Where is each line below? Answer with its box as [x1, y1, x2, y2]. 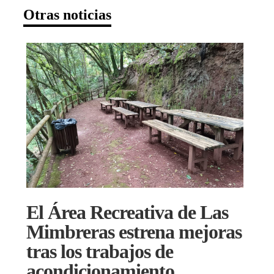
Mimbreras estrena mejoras [26, 221, 242, 243]
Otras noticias [23, 7, 111, 23]
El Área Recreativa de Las [26, 201, 228, 224]
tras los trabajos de [26, 240, 173, 263]
